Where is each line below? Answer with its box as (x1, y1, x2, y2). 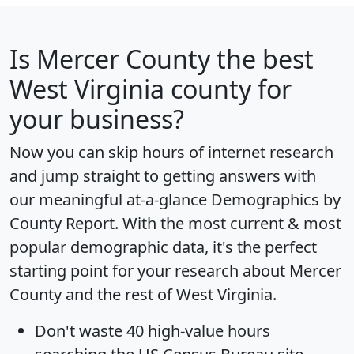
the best (210, 41, 314, 76)
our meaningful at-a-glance (9, 188, 211, 210)
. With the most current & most (115, 212, 341, 234)
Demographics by (211, 188, 341, 210)
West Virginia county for (9, 71, 292, 106)
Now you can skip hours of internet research (9, 141, 333, 163)
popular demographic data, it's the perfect (9, 235, 317, 258)
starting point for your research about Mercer (9, 259, 341, 281)
